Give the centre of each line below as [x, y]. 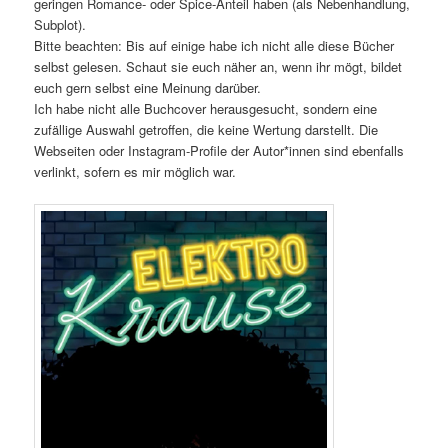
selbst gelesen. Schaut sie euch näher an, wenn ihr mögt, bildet [218, 67]
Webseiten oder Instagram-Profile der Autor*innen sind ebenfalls [219, 151]
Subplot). [60, 25]
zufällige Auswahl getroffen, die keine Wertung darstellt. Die [206, 130]
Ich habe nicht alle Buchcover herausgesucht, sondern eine [206, 109]
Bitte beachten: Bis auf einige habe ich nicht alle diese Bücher [214, 46]
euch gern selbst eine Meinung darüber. [148, 88]
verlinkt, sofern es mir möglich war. [135, 172]
